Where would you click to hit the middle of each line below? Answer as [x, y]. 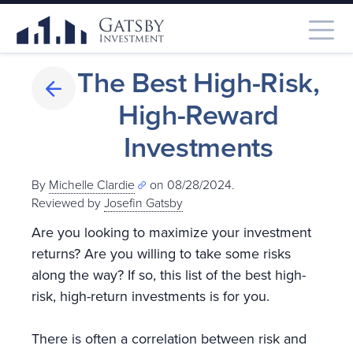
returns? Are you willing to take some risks [161, 253]
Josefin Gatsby [143, 203]
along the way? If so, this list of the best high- [169, 275]
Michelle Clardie [92, 184]
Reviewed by [68, 203]
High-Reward [199, 114]
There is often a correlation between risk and [169, 338]
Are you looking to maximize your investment [171, 232]
